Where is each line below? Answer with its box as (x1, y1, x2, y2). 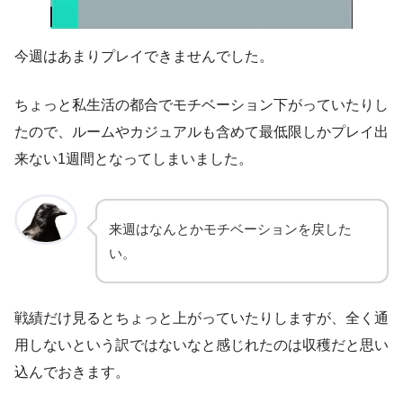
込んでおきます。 (14, 363, 130, 380)
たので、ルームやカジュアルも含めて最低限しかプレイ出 (14, 123, 389, 139)
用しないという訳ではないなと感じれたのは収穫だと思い (14, 336, 389, 353)
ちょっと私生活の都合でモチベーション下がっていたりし (14, 96, 389, 112)
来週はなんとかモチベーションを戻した (109, 220, 352, 237)
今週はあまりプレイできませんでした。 (14, 48, 273, 64)
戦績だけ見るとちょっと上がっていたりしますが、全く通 (14, 309, 389, 326)
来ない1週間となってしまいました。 (14, 150, 253, 166)
